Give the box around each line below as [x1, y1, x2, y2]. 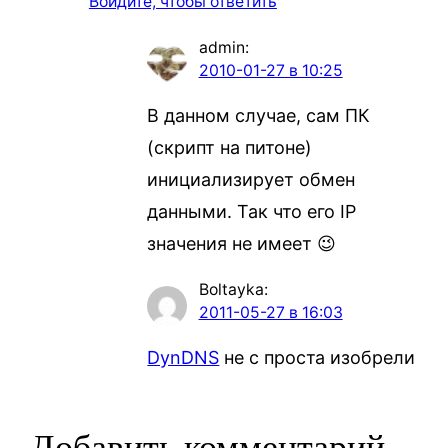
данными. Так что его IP [147, 201, 357, 223]
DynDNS [147, 347, 220, 369]
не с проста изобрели [219, 347, 416, 369]
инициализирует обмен [147, 169, 356, 191]
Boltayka [198, 280, 264, 300]
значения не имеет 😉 [147, 233, 337, 255]
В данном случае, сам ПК [147, 105, 371, 127]
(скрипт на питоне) [147, 137, 313, 159]
